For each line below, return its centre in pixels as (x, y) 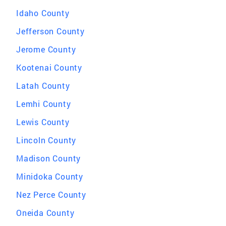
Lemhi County (44, 104)
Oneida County (45, 213)
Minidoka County (50, 176)
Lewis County (43, 122)
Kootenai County (49, 67)
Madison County (49, 158)
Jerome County (46, 49)
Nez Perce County (51, 194)
